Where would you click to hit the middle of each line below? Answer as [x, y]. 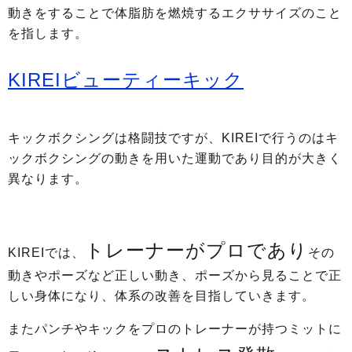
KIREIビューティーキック [126, 80]
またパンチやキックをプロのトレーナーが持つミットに [175, 329]
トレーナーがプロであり [196, 250]
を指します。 [48, 33]
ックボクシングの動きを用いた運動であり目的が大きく [175, 158]
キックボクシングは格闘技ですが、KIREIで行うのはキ [173, 138]
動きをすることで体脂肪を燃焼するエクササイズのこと [175, 13]
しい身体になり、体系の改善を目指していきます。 [161, 296]
